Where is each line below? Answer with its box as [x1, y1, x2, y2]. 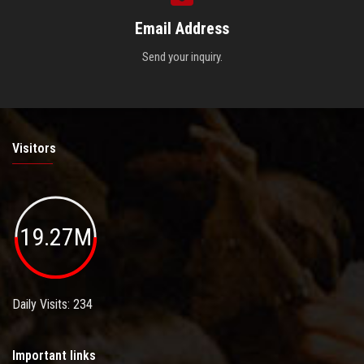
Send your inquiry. [141, 50, 223, 65]
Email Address [135, 19, 229, 39]
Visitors [12, 141, 56, 157]
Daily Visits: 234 [12, 296, 93, 312]
